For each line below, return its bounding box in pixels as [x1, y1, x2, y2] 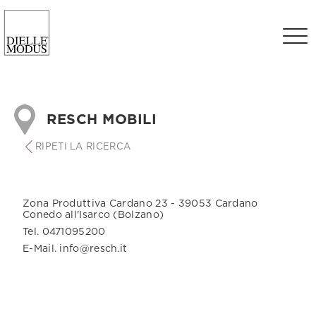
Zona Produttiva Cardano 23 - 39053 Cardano [23, 199, 258, 209]
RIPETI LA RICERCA [35, 142, 131, 152]
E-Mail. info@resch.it [23, 244, 128, 254]
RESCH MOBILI [47, 112, 157, 127]
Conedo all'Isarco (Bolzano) [23, 210, 164, 220]
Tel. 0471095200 [23, 227, 106, 237]
